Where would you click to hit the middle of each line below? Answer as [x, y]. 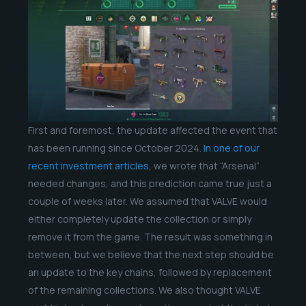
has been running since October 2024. [115, 148]
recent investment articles [88, 165]
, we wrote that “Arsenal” [204, 165]
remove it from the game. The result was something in [150, 236]
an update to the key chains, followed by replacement [150, 272]
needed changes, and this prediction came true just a [150, 183]
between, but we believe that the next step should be [151, 254]
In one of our [231, 148]
